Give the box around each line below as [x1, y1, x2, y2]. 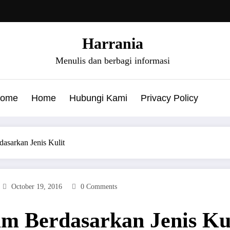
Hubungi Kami [69, 92, 127, 103]
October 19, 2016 [11, 182, 62, 190]
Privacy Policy [140, 92, 198, 103]
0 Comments [81, 182, 117, 190]
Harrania [82, 34, 143, 52]
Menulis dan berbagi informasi [55, 55, 170, 66]
